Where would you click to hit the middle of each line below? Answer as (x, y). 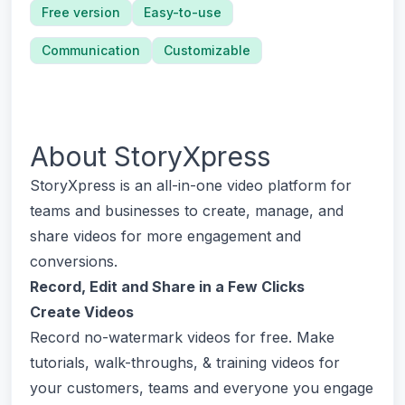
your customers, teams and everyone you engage (202, 388)
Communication (91, 50)
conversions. (74, 261)
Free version (81, 12)
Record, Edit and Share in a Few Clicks (167, 287)
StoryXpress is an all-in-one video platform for (191, 185)
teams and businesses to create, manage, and (187, 211)
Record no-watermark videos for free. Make (182, 337)
